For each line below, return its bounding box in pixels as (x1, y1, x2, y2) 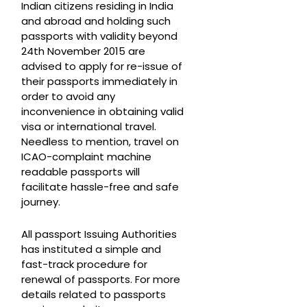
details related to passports (21, 287, 166, 302)
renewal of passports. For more (21, 272, 180, 287)
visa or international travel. (21, 119, 156, 134)
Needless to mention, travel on (21, 134, 179, 149)
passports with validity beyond (21, 29, 177, 44)
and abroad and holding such (21, 14, 171, 29)
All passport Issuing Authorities (21, 227, 177, 242)
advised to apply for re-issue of (21, 59, 182, 74)
